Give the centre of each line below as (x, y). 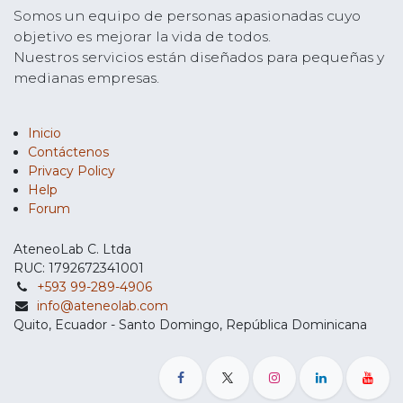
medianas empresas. (86, 78)
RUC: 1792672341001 (79, 269)
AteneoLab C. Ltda (72, 250)
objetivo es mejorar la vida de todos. (142, 37)
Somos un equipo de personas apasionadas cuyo (187, 16)
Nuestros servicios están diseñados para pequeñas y (199, 58)
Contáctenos (68, 152)
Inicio (45, 134)
